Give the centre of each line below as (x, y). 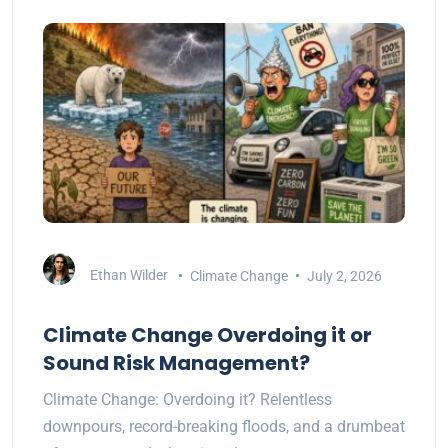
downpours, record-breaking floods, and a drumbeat (224, 427)
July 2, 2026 (344, 275)
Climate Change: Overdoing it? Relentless (187, 400)
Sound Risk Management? (176, 363)
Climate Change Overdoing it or (207, 335)
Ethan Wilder (129, 275)
